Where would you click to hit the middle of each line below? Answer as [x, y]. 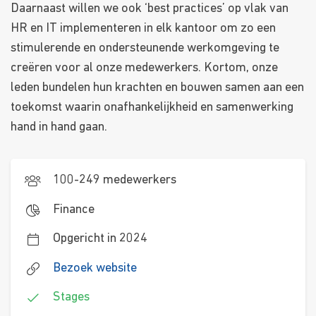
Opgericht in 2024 [101, 239]
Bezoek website [95, 268]
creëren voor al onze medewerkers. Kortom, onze [144, 68]
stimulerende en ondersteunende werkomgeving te [145, 49]
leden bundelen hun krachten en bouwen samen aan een [157, 88]
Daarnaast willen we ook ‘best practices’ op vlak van [150, 9]
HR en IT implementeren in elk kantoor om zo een [143, 29]
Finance [74, 209]
